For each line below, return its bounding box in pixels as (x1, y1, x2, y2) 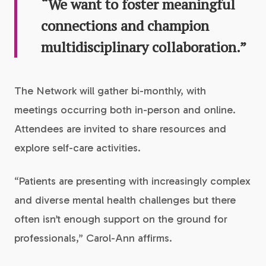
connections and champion (41, 16, 209, 35)
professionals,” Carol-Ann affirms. (14, 232, 172, 245)
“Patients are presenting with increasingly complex (14, 175, 251, 188)
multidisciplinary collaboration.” (41, 37, 246, 56)
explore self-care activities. (14, 141, 141, 154)
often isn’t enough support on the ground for (14, 213, 227, 226)
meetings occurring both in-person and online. (14, 103, 236, 116)
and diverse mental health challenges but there (14, 194, 236, 207)
